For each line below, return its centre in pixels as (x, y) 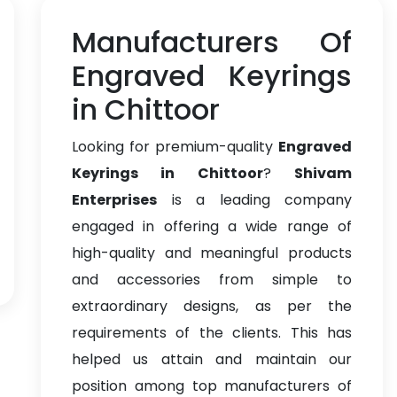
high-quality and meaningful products (212, 253)
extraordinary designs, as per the (212, 306)
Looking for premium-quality (175, 147)
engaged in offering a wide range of (212, 226)
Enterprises (114, 200)
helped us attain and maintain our (212, 359)
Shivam (323, 173)
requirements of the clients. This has (212, 333)
